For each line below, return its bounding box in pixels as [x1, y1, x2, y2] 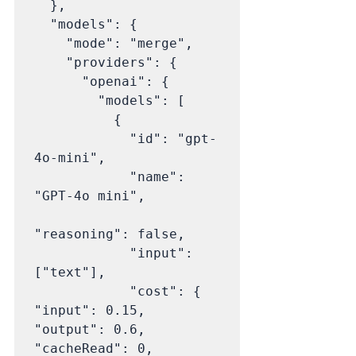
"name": [34, 168, 130, 184]
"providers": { [34, 54, 66, 70]
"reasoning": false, [34, 226, 185, 242]
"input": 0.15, [34, 302, 145, 318]
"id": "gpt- [34, 130, 130, 146]
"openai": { [34, 73, 82, 89]
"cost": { [34, 283, 130, 299]
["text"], [34, 264, 106, 280]
